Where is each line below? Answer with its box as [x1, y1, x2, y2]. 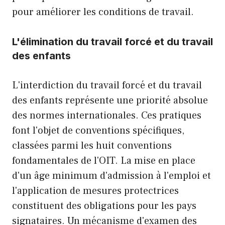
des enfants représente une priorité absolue [12, 94, 208, 107]
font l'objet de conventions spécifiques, [12, 124, 184, 138]
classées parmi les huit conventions [12, 139, 172, 153]
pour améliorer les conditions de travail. [12, 6, 194, 19]
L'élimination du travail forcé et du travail [12, 36, 213, 48]
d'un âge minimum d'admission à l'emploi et [12, 169, 211, 183]
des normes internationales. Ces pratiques [12, 109, 201, 123]
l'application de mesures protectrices [12, 184, 179, 198]
